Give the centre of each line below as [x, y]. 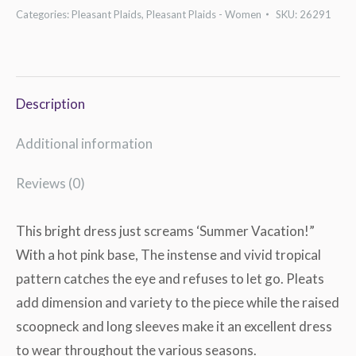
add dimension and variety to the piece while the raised [178, 303]
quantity [41, 49]
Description [50, 104]
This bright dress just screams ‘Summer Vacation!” [166, 231]
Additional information [84, 144]
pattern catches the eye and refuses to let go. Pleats [170, 279]
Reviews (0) [50, 184]
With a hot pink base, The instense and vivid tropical [168, 255]
